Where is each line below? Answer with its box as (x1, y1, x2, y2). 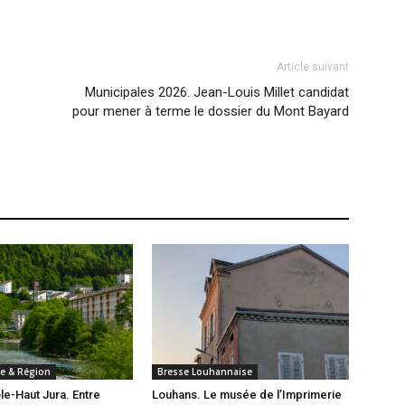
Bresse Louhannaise (157, 365, 252, 379)
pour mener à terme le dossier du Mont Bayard (72, 103, 349, 120)
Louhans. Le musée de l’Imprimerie (152, 388, 342, 402)
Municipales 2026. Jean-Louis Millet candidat (85, 84, 349, 101)
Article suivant (277, 61, 349, 74)
